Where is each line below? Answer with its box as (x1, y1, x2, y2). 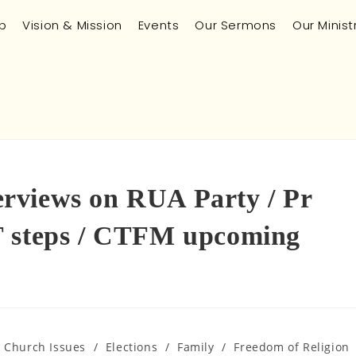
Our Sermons (195, 17, 277, 33)
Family (176, 339, 215, 354)
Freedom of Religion (234, 339, 350, 354)
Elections (105, 339, 158, 354)
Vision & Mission (22, 17, 122, 33)
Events (137, 17, 180, 33)
